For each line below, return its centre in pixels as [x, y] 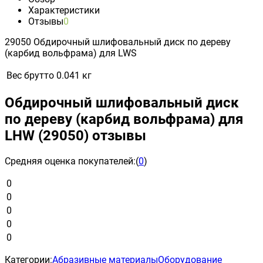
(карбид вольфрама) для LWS [71, 53]
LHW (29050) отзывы [75, 135]
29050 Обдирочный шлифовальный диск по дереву [118, 42]
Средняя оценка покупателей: [70, 161]
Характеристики [64, 10]
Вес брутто [30, 75]
